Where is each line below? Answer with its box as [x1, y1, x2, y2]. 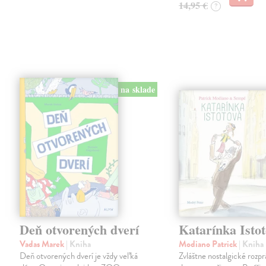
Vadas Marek [20, 237, 66, 251]
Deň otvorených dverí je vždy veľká [20, 249, 138, 262]
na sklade [120, 83, 155, 96]
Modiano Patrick [179, 237, 239, 251]
